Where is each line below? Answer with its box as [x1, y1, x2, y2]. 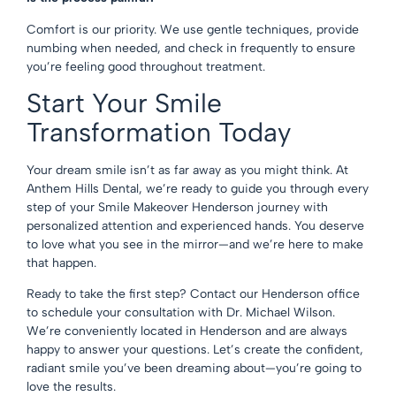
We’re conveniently [27, 324, 137, 339]
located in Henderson [141, 324, 262, 339]
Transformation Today [27, 115, 291, 148]
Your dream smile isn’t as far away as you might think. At [27, 162, 348, 178]
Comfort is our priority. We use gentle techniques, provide [27, 21, 359, 37]
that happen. [27, 255, 96, 270]
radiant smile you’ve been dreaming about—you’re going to [27, 361, 362, 377]
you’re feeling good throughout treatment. [27, 58, 265, 74]
